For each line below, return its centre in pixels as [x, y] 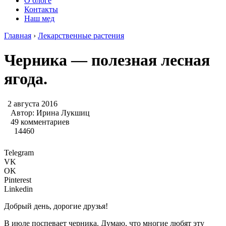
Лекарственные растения [81, 36]
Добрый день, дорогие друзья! [56, 206]
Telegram [19, 152]
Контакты [41, 9]
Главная [18, 36]
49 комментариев [40, 122]
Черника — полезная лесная [107, 60]
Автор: [23, 112]
